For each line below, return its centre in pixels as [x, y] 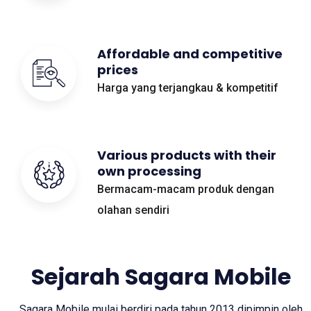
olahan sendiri [133, 210]
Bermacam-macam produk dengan [186, 190]
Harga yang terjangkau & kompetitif [188, 88]
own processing [149, 171]
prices [118, 70]
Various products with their [187, 155]
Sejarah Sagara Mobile [161, 277]
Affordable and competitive [190, 54]
